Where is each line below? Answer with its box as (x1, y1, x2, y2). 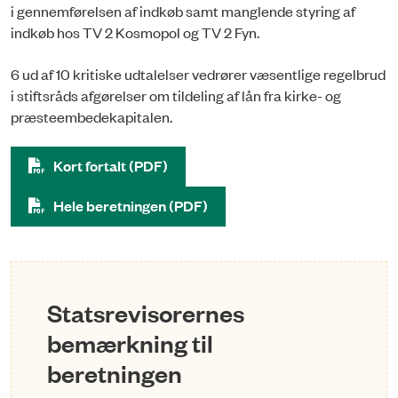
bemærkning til (47, 326, 213, 358)
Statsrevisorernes (47, 296, 244, 328)
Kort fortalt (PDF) (53, 155, 168, 176)
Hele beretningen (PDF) (53, 195, 208, 216)
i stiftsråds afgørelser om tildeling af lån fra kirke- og (11, 84, 341, 105)
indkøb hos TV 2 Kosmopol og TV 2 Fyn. (11, 22, 262, 43)
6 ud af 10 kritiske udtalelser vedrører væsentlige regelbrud (11, 63, 386, 84)
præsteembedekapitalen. (11, 106, 172, 126)
